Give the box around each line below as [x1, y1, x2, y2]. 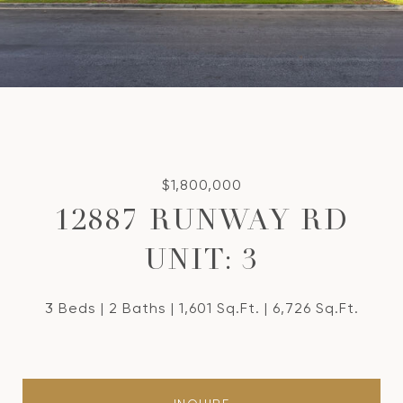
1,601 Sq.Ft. [178, 300, 260, 317]
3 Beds [44, 300, 96, 317]
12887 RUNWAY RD [54, 209, 349, 237]
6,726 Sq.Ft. [272, 300, 359, 317]
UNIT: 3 [144, 248, 259, 277]
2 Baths [108, 300, 166, 317]
